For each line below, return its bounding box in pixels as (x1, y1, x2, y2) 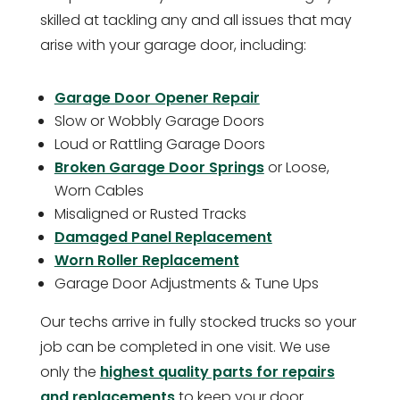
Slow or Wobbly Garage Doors (54, 111, 264, 132)
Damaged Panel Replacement (54, 227, 272, 248)
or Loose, (263, 157, 329, 179)
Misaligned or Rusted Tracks (54, 204, 246, 225)
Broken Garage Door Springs (54, 157, 264, 179)
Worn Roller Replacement (54, 250, 239, 271)
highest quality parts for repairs (99, 362, 335, 383)
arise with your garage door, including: (39, 35, 306, 56)
